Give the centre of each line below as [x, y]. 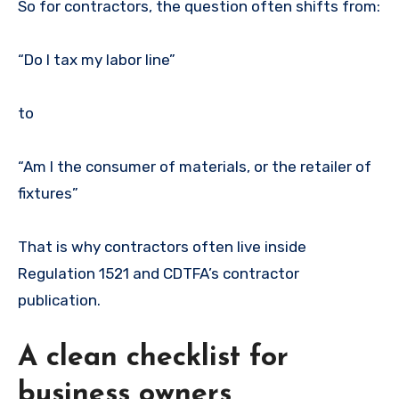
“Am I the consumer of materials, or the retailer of [195, 166]
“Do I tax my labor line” [97, 59]
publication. [59, 300]
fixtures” [48, 193]
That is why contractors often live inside [162, 246]
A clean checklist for [153, 358]
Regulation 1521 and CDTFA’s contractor [159, 273]
